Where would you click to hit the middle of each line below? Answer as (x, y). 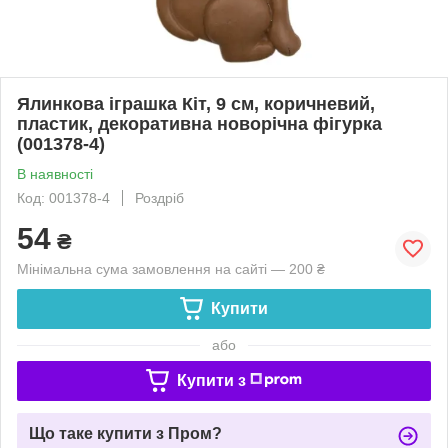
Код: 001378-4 (63, 197)
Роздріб (159, 197)
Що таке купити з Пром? (125, 433)
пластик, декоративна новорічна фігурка (199, 123)
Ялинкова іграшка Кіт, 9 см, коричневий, (196, 103)
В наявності (55, 173)
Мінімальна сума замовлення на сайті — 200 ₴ (171, 268)
